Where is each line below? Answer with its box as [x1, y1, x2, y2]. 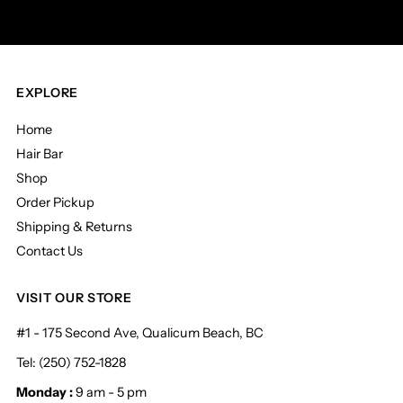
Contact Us [16, 243, 84, 260]
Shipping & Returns [16, 219, 133, 236]
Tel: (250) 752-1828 [16, 354, 127, 372]
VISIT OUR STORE [16, 290, 132, 307]
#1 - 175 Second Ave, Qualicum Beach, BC [16, 325, 264, 342]
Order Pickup [16, 194, 95, 211]
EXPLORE [16, 85, 78, 102]
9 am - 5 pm [76, 384, 148, 401]
